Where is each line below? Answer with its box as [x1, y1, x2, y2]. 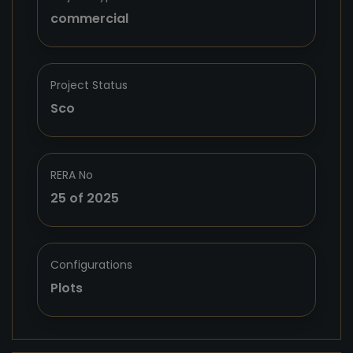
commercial [50, 9, 128, 28]
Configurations [50, 257, 132, 273]
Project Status [50, 77, 128, 93]
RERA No [50, 167, 93, 183]
